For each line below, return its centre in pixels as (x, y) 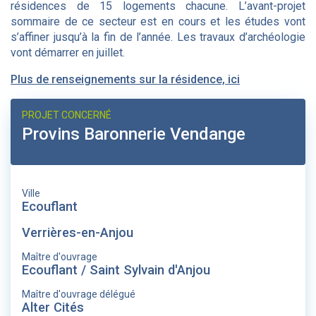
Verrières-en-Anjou (78, 232)
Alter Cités (53, 307)
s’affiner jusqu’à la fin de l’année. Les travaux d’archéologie (158, 37)
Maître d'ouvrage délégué (79, 294)
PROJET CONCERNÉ (67, 115)
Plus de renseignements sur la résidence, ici (125, 79)
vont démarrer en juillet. (68, 53)
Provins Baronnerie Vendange (134, 134)
